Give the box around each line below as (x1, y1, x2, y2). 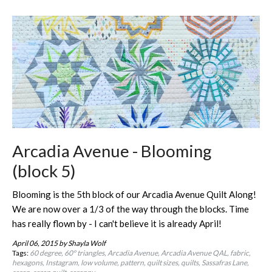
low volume (81, 258, 117, 268)
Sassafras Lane (202, 258, 247, 268)
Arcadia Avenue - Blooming (12, 140, 212, 161)
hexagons (12, 258, 42, 268)
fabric (230, 248, 249, 258)
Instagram (46, 258, 78, 268)
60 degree (30, 248, 61, 258)
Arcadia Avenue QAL (161, 248, 227, 258)
